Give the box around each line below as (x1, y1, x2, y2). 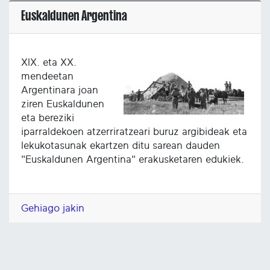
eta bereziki (21, 112, 74, 123)
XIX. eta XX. (21, 57, 77, 67)
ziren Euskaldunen (21, 98, 104, 109)
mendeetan (21, 71, 74, 81)
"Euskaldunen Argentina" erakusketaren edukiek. (21, 154, 244, 165)
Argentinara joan (21, 84, 98, 95)
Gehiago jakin (21, 203, 84, 214)
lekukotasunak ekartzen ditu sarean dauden (21, 140, 220, 151)
